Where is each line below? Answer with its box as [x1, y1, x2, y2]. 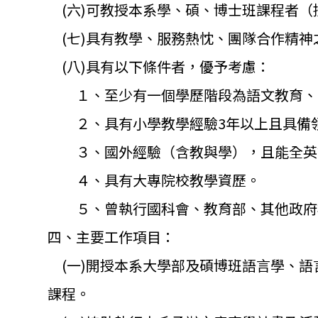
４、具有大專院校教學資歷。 [48, 169, 261, 190]
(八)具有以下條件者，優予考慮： [48, 55, 270, 77]
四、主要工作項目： [48, 226, 175, 247]
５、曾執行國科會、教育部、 [48, 197, 261, 219]
